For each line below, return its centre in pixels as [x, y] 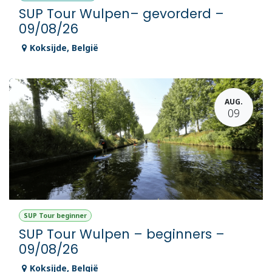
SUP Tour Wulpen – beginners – [122, 234]
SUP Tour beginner [55, 216]
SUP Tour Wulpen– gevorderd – [121, 14]
